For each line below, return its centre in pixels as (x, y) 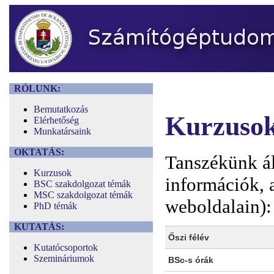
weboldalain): (218, 207)
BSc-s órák (191, 260)
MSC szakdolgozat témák (83, 195)
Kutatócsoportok (66, 247)
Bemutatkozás (61, 109)
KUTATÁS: (39, 227)
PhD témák (55, 206)
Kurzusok (53, 173)
